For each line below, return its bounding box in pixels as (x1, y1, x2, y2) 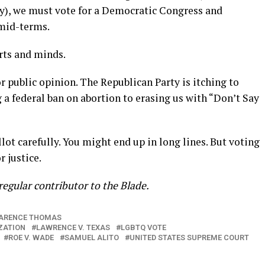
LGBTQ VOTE (121, 223, 166, 232)
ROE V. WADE (8, 233, 54, 242)
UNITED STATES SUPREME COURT (130, 233, 249, 242)
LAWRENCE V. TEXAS (36, 223, 110, 232)
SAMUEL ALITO (64, 233, 119, 242)
